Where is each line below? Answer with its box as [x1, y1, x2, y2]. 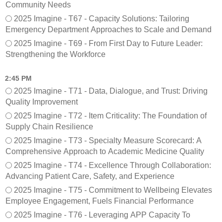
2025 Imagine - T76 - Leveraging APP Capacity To [14, 210, 190, 219]
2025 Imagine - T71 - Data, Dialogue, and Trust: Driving [14, 86, 208, 95]
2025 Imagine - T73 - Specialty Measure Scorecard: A [14, 136, 202, 145]
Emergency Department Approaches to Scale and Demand [5, 25, 212, 34]
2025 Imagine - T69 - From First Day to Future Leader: [14, 39, 203, 48]
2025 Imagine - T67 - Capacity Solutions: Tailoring [14, 14, 189, 23]
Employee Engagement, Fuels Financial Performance [5, 196, 194, 205]
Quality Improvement [5, 97, 78, 106]
